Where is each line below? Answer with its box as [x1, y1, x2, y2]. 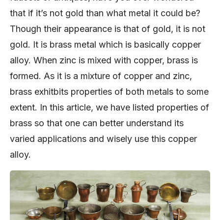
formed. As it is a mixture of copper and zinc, [10, 70, 192, 81]
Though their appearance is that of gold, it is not [10, 23, 205, 34]
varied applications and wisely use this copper [10, 133, 197, 144]
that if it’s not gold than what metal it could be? [10, 7, 200, 18]
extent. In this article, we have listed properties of [10, 102, 209, 112]
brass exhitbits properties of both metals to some [10, 86, 209, 97]
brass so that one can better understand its [10, 117, 184, 128]
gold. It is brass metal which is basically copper [10, 39, 201, 50]
